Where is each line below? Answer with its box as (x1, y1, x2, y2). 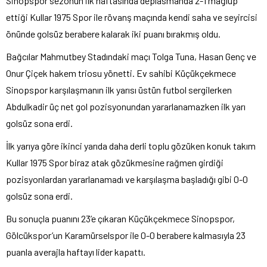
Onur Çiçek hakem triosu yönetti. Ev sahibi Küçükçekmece (6, 67, 236, 79)
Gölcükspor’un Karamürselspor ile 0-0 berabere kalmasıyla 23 (6, 229, 246, 241)
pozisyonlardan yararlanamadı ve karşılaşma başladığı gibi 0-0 (6, 173, 248, 185)
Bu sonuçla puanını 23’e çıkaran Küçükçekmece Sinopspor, (6, 212, 235, 224)
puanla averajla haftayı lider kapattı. (6, 246, 145, 257)
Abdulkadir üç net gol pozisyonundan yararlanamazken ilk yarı (6, 100, 246, 112)
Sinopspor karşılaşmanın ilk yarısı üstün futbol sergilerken (6, 83, 232, 95)
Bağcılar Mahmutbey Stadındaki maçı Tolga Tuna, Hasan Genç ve (6, 50, 256, 62)
